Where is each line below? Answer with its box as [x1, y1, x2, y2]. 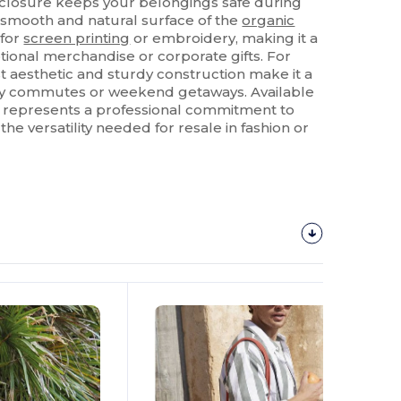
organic [242, 12, 295, 29]
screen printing [23, 30, 131, 47]
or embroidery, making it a [130, 30, 319, 47]
